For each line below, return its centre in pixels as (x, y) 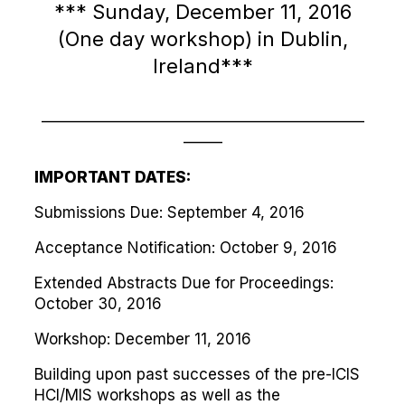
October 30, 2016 (98, 304)
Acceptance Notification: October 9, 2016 (186, 248)
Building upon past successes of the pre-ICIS (197, 374)
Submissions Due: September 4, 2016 (170, 212)
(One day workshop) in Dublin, (202, 39)
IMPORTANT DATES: (113, 177)
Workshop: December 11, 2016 (143, 339)
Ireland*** (202, 66)
